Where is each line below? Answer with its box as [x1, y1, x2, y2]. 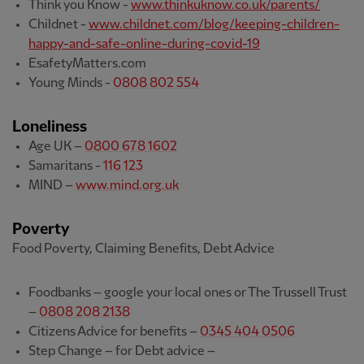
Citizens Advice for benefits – [28, 324, 200, 339]
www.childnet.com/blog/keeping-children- [89, 17, 340, 32]
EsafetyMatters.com [28, 56, 146, 71]
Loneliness [12, 119, 87, 135]
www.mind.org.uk [76, 178, 179, 193]
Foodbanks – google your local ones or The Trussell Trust [28, 285, 347, 300]
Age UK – [28, 139, 84, 154]
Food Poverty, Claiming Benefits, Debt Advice [12, 241, 275, 256]
